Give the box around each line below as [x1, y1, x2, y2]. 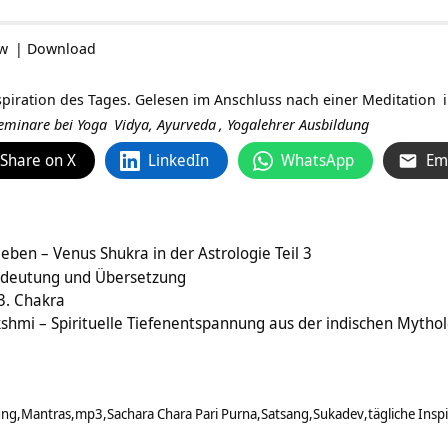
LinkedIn [148, 149, 209, 172]
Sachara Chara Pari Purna [107, 404, 257, 424]
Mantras [21, 404, 71, 424]
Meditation [362, 89, 436, 110]
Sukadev [313, 404, 364, 424]
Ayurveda [157, 114, 216, 135]
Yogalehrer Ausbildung [227, 114, 369, 135]
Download [27, 38, 96, 59]
